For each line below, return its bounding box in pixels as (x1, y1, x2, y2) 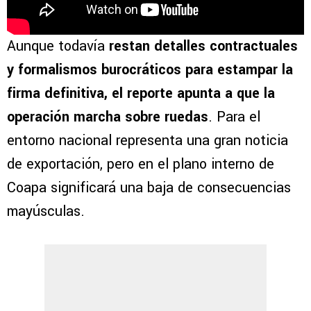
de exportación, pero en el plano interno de (7, 153, 274, 174)
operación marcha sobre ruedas (7, 106, 208, 127)
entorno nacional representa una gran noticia (7, 130, 288, 151)
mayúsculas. (7, 201, 85, 221)
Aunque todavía (7, 35, 109, 56)
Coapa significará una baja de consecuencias (7, 177, 291, 198)
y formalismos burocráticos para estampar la (7, 59, 293, 80)
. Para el (208, 106, 260, 127)
